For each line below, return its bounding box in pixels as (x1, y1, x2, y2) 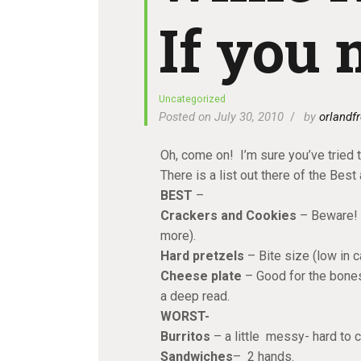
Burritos (160, 328, 210, 344)
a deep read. (160, 288, 230, 304)
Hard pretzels (160, 247, 244, 263)
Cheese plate (160, 268, 242, 284)
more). (160, 227, 196, 243)
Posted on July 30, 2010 (159, 109, 284, 124)
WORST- (160, 308, 210, 324)
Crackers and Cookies (160, 207, 297, 223)
